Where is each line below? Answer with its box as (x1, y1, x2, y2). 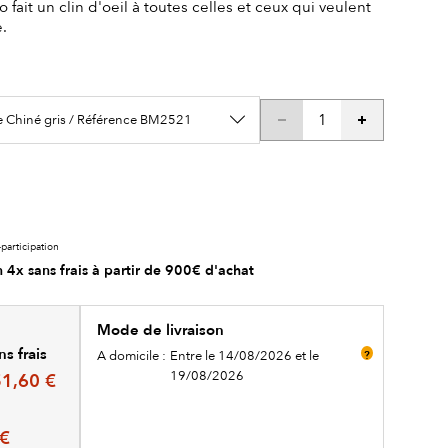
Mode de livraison (96, 319, 224, 340)
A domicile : (96, 347, 166, 363)
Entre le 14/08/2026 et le (169, 347, 319, 363)
